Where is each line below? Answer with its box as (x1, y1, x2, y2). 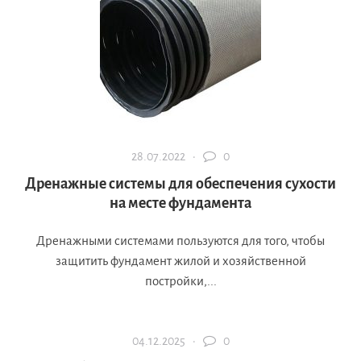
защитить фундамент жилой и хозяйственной (55, 254, 306, 268)
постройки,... (144, 274, 217, 288)
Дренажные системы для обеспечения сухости (25, 176, 336, 193)
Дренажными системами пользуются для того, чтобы (36, 234, 325, 248)
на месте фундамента (110, 195, 251, 212)
